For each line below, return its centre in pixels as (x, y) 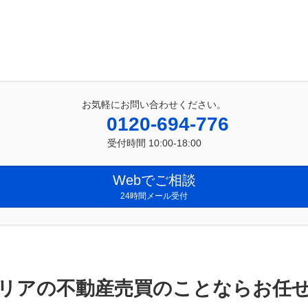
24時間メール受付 (154, 196)
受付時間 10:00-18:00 (154, 143)
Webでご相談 (154, 180)
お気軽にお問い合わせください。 (154, 105)
